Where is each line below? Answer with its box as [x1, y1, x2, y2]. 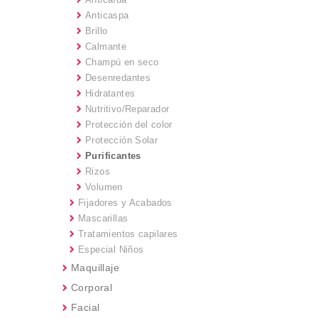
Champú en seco [85, 57, 159, 67]
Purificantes [85, 150, 141, 161]
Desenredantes [85, 72, 151, 83]
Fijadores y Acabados [78, 197, 172, 208]
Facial [71, 302, 100, 313]
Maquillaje [71, 262, 119, 273]
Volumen [85, 182, 123, 192]
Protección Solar [85, 135, 158, 146]
